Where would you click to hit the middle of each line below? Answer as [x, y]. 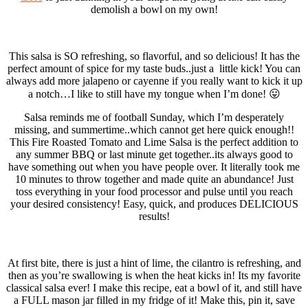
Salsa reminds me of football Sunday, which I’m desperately [154, 117]
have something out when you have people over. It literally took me [154, 166]
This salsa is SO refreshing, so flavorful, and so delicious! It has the [154, 56]
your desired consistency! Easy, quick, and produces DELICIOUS [154, 203]
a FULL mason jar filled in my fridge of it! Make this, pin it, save [154, 300]
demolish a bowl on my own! [154, 9]
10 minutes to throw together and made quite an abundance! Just [154, 179]
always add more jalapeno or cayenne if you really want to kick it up [154, 80]
